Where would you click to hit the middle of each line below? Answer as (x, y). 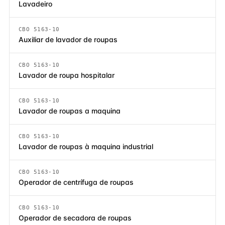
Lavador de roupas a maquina (70, 111)
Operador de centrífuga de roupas (76, 182)
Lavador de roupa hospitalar (67, 75)
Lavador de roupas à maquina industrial (86, 146)
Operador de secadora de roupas (75, 218)
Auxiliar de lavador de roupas (68, 39)
